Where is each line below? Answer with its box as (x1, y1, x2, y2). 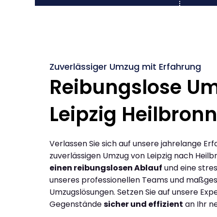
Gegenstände (49, 198, 104, 210)
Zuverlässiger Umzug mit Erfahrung (49, 60, 201, 73)
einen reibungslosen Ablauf (49, 162, 162, 173)
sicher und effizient (104, 198, 183, 210)
